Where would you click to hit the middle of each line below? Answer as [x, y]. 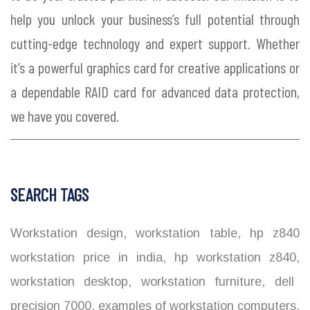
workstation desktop [70, 282]
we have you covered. [65, 116]
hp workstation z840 [231, 258]
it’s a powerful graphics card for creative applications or [155, 67]
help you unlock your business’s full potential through [155, 19]
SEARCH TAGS [49, 195]
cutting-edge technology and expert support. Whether [155, 43]
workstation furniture [197, 282]
